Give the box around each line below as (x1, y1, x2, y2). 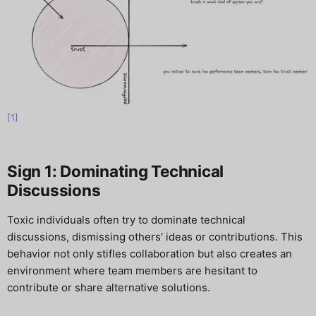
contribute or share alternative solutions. (7, 281, 210, 295)
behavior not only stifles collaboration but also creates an (7, 247, 292, 261)
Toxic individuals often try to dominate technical (7, 213, 245, 227)
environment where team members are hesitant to (7, 264, 257, 278)
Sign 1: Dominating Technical (7, 162, 224, 181)
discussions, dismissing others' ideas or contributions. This (7, 230, 303, 244)
